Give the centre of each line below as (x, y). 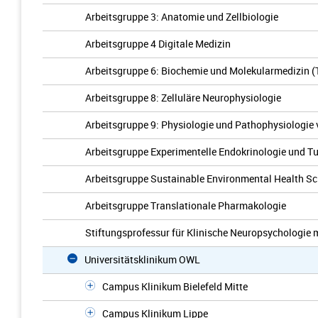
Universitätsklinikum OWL (142, 259)
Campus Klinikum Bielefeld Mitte (175, 286)
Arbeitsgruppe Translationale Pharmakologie (186, 205)
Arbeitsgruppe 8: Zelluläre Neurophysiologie (183, 98)
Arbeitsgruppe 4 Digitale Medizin (158, 44)
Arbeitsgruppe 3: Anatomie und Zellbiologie (182, 17)
